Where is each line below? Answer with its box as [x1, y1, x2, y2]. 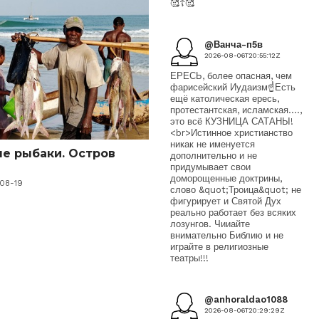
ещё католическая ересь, [170, 93, 279, 105]
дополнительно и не [170, 150, 257, 162]
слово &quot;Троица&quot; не [170, 184, 301, 196]
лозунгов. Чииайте [170, 219, 250, 230]
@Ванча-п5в [204, 39, 263, 51]
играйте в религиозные [170, 241, 268, 253]
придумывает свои [170, 162, 251, 173]
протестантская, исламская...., [170, 105, 302, 116]
